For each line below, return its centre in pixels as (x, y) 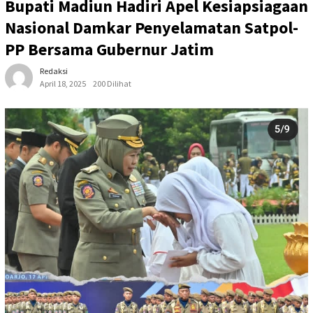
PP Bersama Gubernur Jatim (109, 49)
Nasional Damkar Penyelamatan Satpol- (152, 27)
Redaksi (54, 71)
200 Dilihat (112, 83)
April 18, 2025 (63, 83)
